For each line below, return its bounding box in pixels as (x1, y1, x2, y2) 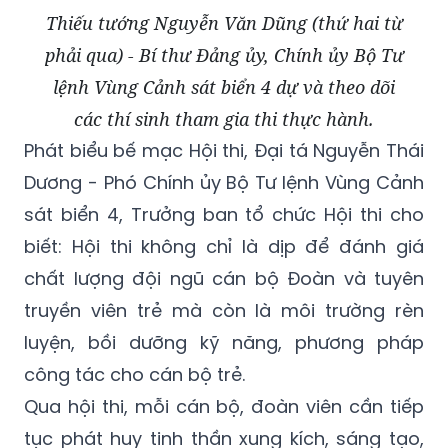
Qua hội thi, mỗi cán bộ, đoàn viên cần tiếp (24, 394, 424, 420)
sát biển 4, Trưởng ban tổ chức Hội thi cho (24, 202, 424, 228)
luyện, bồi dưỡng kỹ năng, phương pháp (24, 330, 424, 356)
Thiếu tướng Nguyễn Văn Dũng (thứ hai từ (45, 11, 403, 36)
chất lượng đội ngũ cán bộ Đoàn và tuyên (24, 266, 424, 292)
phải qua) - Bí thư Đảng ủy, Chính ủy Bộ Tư (44, 43, 404, 68)
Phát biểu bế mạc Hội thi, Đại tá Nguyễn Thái (24, 138, 424, 164)
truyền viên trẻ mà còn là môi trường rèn (24, 298, 424, 324)
